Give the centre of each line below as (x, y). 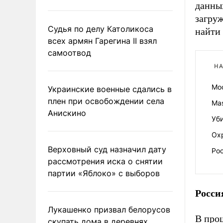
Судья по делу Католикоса (101, 29)
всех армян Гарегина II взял (102, 41)
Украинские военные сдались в (110, 89)
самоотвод (69, 53)
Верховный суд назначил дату (107, 149)
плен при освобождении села (106, 101)
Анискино (67, 113)
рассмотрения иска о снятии (105, 161)
